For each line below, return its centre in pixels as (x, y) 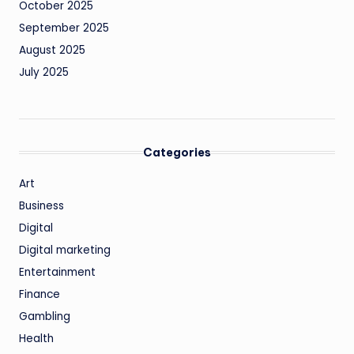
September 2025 (64, 28)
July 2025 (44, 72)
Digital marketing (65, 250)
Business (41, 205)
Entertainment (57, 272)
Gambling (45, 316)
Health (36, 338)
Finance (40, 294)
